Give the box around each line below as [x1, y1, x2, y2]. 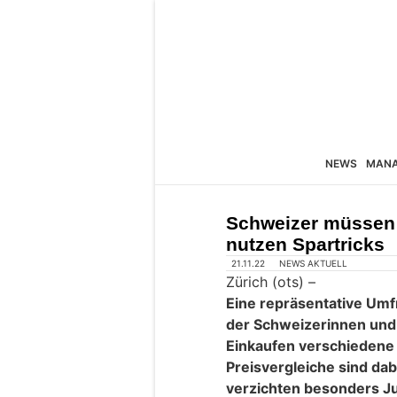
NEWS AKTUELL [279, 258, 348, 269]
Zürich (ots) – [226, 273, 315, 292]
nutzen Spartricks [226, 234, 385, 254]
